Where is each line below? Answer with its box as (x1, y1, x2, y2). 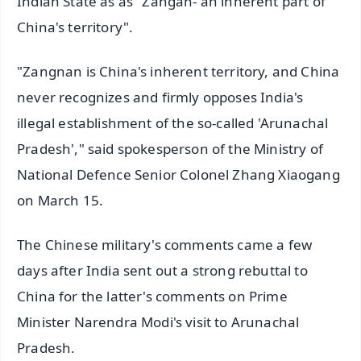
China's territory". (17, 17, 134, 36)
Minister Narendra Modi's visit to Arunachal (17, 312, 300, 331)
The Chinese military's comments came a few (17, 234, 313, 254)
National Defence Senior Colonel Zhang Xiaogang (17, 164, 340, 184)
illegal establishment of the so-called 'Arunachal (17, 113, 329, 132)
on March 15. (17, 190, 104, 210)
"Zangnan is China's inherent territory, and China (17, 61, 340, 81)
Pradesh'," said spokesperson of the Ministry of (17, 139, 323, 158)
